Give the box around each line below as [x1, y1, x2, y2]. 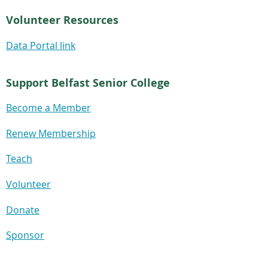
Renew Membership [6, 126, 96, 140]
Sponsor [6, 229, 44, 242]
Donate [6, 203, 39, 217]
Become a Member [6, 101, 91, 115]
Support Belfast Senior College [6, 75, 170, 90]
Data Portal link [6, 38, 75, 52]
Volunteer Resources [6, 13, 118, 28]
